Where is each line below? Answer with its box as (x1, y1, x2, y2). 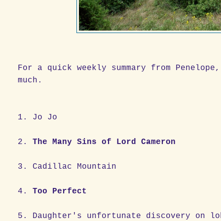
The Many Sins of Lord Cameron (33, 137, 176, 147)
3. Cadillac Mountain (18, 162, 147, 171)
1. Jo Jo (18, 112, 117, 122)
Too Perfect (33, 186, 92, 196)
